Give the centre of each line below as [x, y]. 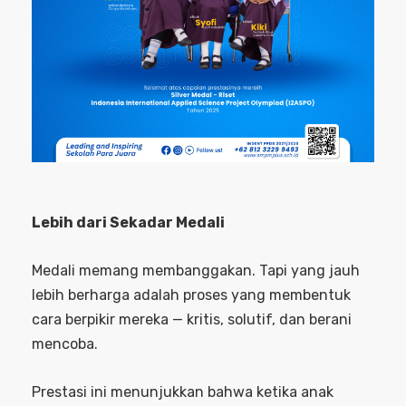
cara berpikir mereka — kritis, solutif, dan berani [192, 319]
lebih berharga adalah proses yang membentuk [191, 295]
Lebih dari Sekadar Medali [128, 222]
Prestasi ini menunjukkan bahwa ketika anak [183, 391]
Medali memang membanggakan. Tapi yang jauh [196, 270]
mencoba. [65, 343]
